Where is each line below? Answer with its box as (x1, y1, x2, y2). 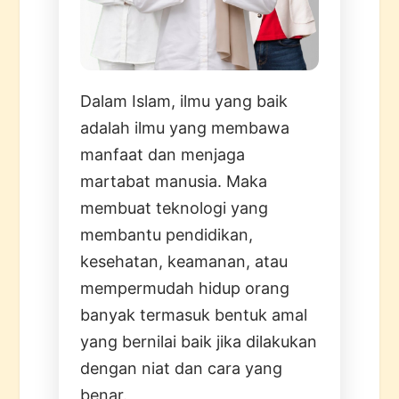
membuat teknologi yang (80, 198, 269, 217)
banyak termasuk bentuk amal (80, 305, 308, 324)
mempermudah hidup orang (80, 278, 290, 297)
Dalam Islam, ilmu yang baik (80, 91, 289, 110)
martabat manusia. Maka (80, 171, 268, 191)
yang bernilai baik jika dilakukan (80, 331, 318, 351)
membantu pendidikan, (80, 224, 254, 244)
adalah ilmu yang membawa (80, 118, 290, 137)
